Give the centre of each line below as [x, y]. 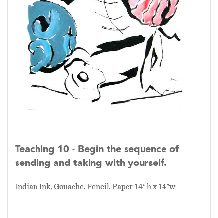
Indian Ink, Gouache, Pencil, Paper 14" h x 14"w [95, 187]
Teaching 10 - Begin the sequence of [97, 150]
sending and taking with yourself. [91, 163]
